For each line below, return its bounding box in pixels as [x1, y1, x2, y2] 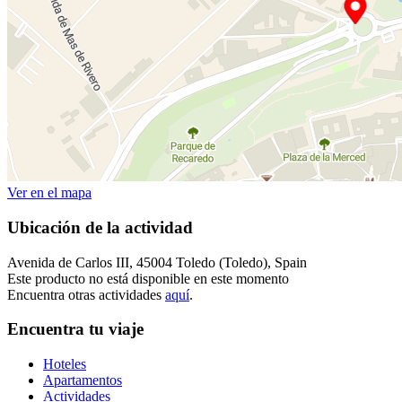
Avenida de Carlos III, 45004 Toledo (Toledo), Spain [7, 254, 307, 270]
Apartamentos [43, 371, 122, 388]
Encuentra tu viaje [7, 319, 144, 339]
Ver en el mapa [7, 185, 92, 201]
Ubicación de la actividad [7, 217, 193, 237]
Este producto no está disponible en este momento [7, 270, 289, 286]
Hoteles [43, 355, 86, 371]
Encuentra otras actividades [7, 286, 165, 302]
